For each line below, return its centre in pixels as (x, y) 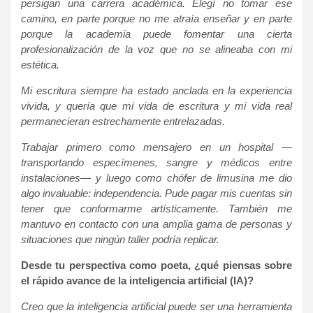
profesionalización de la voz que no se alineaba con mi (156, 49)
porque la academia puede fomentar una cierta (156, 34)
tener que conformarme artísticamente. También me (156, 208)
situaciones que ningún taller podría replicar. (120, 239)
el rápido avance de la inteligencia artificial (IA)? (137, 280)
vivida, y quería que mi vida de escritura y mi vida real (156, 105)
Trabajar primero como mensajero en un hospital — (156, 147)
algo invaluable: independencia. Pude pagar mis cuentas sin (156, 193)
